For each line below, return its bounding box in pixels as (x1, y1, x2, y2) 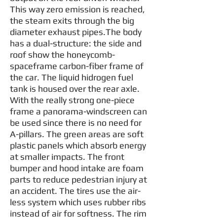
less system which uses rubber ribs (10, 197, 146, 207)
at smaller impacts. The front (10, 151, 124, 162)
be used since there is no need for (10, 117, 142, 128)
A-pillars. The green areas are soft (10, 129, 144, 139)
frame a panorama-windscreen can (10, 106, 147, 116)
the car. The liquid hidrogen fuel (10, 72, 133, 82)
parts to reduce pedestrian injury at (10, 174, 147, 184)
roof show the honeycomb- (10, 49, 115, 60)
